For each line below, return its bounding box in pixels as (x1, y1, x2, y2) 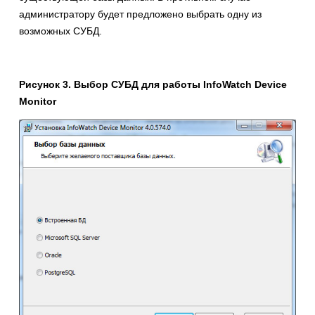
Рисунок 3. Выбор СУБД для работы (19, 79, 203, 91)
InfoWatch (203, 79, 255, 91)
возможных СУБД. (19, 25, 102, 37)
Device (255, 79, 287, 91)
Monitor (19, 96, 56, 108)
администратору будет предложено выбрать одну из (19, 8, 262, 20)
